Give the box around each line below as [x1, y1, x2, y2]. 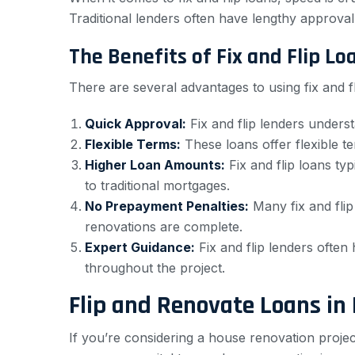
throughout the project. [85, 259, 225, 276]
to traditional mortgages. [85, 177, 230, 193]
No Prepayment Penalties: [85, 197, 249, 214]
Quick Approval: [85, 115, 186, 132]
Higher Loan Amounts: [85, 156, 225, 173]
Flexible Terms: [85, 136, 181, 152]
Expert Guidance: [85, 239, 195, 255]
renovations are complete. [85, 218, 242, 235]
